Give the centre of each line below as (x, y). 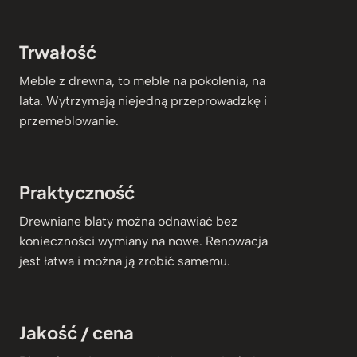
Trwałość (58, 51)
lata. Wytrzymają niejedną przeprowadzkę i (143, 100)
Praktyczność (77, 192)
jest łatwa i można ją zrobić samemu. (125, 261)
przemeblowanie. (69, 120)
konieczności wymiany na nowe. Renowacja (143, 241)
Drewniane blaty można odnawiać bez (128, 221)
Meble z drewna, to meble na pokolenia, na (142, 80)
